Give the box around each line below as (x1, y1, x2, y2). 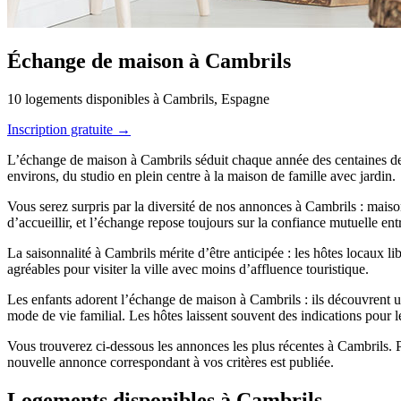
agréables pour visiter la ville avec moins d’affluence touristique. (7, 260, 369, 277)
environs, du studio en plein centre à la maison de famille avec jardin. (7, 167, 396, 183)
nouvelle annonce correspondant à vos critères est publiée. (7, 354, 334, 370)
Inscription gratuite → (7, 121, 131, 137)
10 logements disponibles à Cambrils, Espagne (7, 90, 269, 107)
